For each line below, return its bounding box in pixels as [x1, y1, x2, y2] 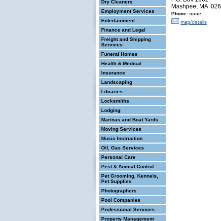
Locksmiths [101, 98, 129, 104]
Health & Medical [101, 61, 142, 66]
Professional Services [101, 207, 155, 212]
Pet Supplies [101, 179, 132, 184]
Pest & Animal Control [101, 164, 154, 169]
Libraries [101, 89, 123, 94]
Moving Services [101, 126, 142, 132]
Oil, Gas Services [101, 145, 144, 150]
